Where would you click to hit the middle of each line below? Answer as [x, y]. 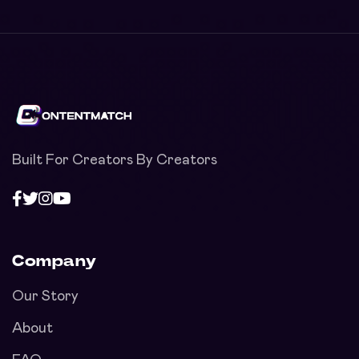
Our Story [45, 297]
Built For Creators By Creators [115, 161]
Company [54, 262]
